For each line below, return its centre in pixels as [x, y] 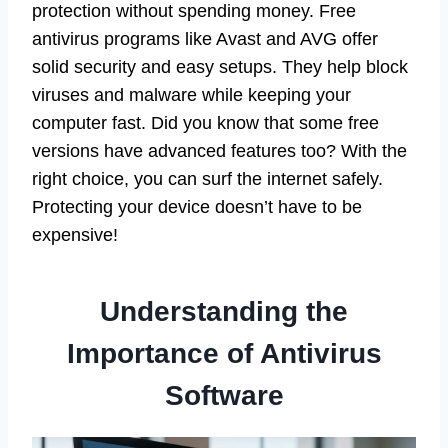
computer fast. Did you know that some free [205, 122]
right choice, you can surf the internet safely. [207, 178]
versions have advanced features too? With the [219, 150]
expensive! [75, 234]
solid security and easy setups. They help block [220, 66]
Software [224, 395]
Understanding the [224, 311]
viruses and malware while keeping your [191, 94]
